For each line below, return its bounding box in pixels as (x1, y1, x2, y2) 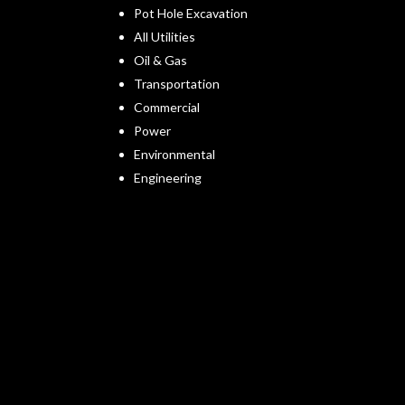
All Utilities (134, 29, 196, 45)
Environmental (134, 146, 216, 163)
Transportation (134, 76, 221, 92)
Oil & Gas (134, 52, 188, 69)
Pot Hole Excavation (134, 5, 249, 22)
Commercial (134, 99, 201, 116)
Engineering (134, 170, 202, 186)
